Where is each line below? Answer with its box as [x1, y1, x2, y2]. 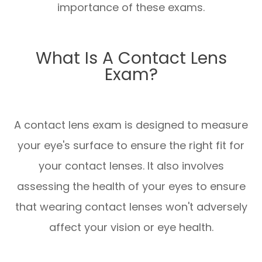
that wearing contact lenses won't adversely [15, 199, 247, 215]
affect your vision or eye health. [49, 220, 213, 235]
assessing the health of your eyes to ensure [16, 179, 246, 194]
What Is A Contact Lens [35, 46, 227, 70]
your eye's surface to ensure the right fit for [18, 138, 244, 153]
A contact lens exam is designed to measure [14, 118, 248, 133]
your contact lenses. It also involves [38, 158, 224, 174]
